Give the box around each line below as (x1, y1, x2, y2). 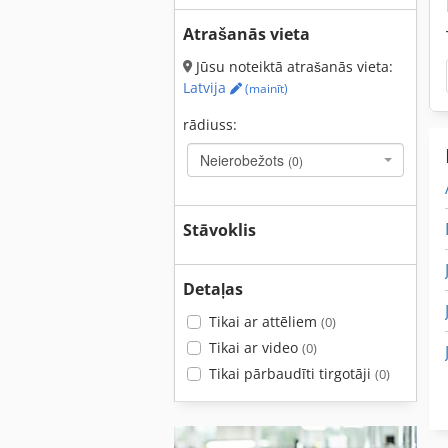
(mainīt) (242, 80, 288, 97)
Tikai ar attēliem (208, 312, 321, 331)
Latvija (183, 78, 230, 97)
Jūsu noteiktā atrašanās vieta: (192, 57, 393, 76)
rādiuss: (183, 115, 237, 134)
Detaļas (183, 278, 243, 300)
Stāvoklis (183, 219, 256, 241)
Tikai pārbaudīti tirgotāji (208, 364, 375, 383)
